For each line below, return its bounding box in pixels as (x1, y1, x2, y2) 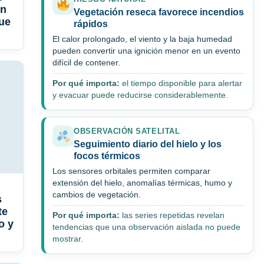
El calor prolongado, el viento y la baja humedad (52, 35, 232, 44)
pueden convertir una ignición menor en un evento (52, 47, 240, 56)
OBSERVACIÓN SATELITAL (74, 127, 180, 136)
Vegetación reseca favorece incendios (74, 7, 244, 18)
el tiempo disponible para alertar (120, 79, 242, 88)
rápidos (74, 19, 108, 29)
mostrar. (52, 235, 83, 244)
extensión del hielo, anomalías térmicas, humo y (52, 179, 232, 188)
